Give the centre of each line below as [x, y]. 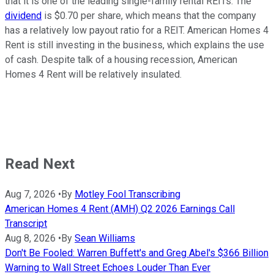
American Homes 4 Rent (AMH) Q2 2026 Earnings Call [120, 209]
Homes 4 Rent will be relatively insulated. [94, 75]
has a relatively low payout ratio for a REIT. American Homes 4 [137, 31]
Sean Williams [105, 239]
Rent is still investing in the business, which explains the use [135, 45]
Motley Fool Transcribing [128, 194]
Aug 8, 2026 [30, 239]
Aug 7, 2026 [30, 194]
